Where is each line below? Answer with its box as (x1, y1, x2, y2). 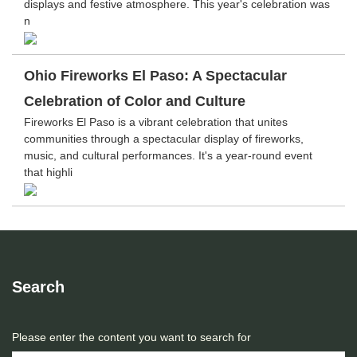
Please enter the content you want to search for (12, 331, 251, 343)
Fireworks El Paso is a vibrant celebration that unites (24, 116, 288, 128)
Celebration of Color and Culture (24, 93, 245, 109)
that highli (24, 166, 73, 178)
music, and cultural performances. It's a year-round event (24, 149, 312, 162)
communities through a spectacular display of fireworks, (24, 132, 304, 145)
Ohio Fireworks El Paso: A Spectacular (24, 68, 287, 84)
